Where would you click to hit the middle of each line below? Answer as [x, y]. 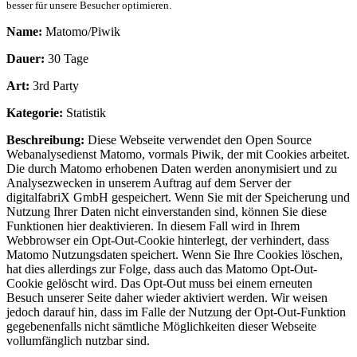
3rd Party [54, 86]
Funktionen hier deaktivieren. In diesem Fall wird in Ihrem [153, 226]
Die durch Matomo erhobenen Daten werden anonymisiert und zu [172, 169]
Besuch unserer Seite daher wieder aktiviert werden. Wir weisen [167, 298]
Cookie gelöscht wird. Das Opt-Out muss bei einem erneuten [159, 284]
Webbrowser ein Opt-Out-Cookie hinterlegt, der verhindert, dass [168, 241]
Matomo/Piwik [81, 32]
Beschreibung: [45, 140]
